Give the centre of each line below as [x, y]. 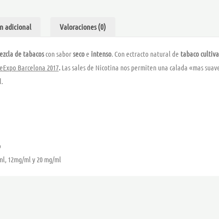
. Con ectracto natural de [145, 54]
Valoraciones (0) [83, 27]
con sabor [58, 54]
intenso [101, 54]
